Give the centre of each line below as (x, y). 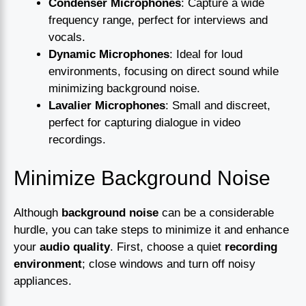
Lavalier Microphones (107, 106)
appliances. (43, 281)
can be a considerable (216, 212)
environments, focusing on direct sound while (164, 72)
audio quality (75, 247)
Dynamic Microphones (109, 55)
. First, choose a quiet (167, 247)
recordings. (77, 140)
